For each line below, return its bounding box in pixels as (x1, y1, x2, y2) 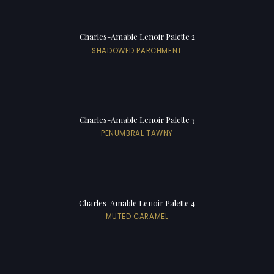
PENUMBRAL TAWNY (101, 128, 173, 139)
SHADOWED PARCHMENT (92, 45, 182, 56)
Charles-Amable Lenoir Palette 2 (79, 31, 195, 42)
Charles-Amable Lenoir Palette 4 (79, 198, 195, 209)
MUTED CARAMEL (105, 212, 169, 222)
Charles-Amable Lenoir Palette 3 (79, 114, 195, 125)
